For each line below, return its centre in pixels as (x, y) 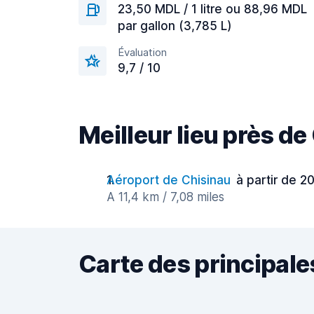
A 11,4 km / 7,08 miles (165, 197)
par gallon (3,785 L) (175, 26)
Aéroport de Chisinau (169, 180)
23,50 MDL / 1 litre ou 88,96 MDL (212, 9)
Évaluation (142, 52)
